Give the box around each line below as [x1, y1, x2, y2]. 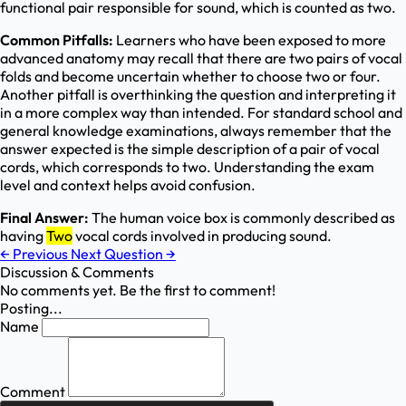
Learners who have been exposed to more [113, 31, 386, 50]
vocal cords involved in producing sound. [72, 227, 332, 246]
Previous [10, 245, 71, 264]
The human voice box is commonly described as [89, 208, 395, 227]
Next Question [71, 245, 166, 264]
